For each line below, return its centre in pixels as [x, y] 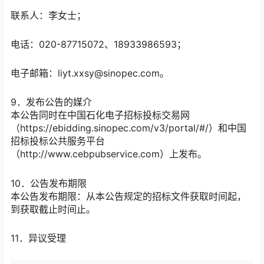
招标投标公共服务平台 [58, 141]
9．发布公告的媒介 [51, 102]
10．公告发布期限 [49, 183]
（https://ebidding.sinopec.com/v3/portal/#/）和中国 [128, 128]
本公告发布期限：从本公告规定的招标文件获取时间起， [128, 196]
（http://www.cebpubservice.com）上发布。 [109, 154]
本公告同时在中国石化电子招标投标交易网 [100, 115]
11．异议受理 [38, 238]
